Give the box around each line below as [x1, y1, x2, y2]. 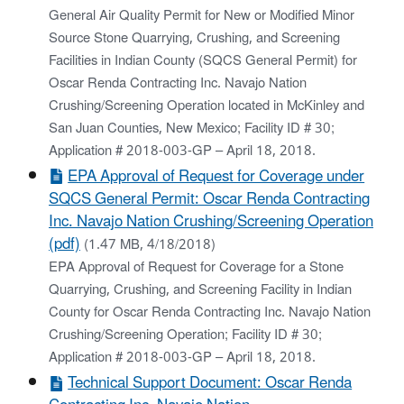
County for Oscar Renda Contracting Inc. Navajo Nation [49, 298, 371, 326]
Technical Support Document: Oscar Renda [68, 367, 353, 400]
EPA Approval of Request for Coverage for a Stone [49, 252, 344, 281]
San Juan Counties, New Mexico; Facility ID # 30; [49, 114, 335, 142]
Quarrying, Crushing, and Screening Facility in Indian [49, 275, 352, 304]
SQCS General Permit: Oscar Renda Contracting [49, 182, 370, 216]
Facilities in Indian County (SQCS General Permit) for [49, 46, 357, 75]
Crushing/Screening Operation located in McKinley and [49, 91, 364, 120]
